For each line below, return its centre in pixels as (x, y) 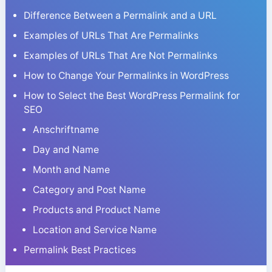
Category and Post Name (90, 189)
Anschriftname (66, 129)
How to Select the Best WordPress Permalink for (131, 95)
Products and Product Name (97, 209)
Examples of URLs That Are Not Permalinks (120, 55)
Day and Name (66, 149)
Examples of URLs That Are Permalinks (111, 35)
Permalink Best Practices (80, 250)
